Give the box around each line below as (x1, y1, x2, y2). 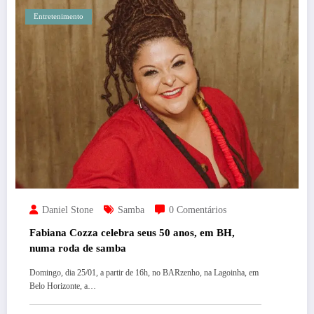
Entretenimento (34, 12, 83, 20)
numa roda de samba (29, 242, 126, 254)
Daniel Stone (42, 204, 93, 215)
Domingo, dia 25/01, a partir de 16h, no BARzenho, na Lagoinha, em (29, 267, 259, 278)
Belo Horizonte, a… (29, 280, 96, 291)
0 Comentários (169, 204, 226, 215)
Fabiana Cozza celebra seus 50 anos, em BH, (29, 226, 235, 238)
